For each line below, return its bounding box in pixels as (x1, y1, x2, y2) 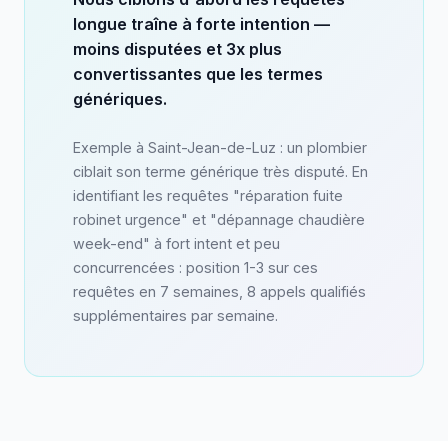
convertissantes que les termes (73, 64, 323, 85)
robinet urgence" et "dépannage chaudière (73, 211, 365, 229)
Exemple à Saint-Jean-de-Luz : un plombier (73, 139, 367, 157)
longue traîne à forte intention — (73, 14, 330, 35)
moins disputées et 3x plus (73, 39, 282, 60)
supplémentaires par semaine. (73, 307, 278, 325)
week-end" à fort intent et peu (73, 235, 280, 253)
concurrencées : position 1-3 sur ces (73, 259, 318, 277)
